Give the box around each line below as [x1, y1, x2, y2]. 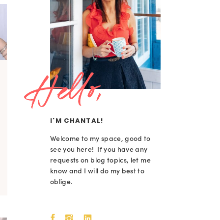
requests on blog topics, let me [50, 156, 151, 165]
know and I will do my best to [50, 166, 145, 175]
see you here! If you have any [50, 145, 148, 154]
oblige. [50, 177, 73, 186]
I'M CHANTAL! [50, 116, 104, 125]
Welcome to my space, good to [50, 134, 151, 143]
